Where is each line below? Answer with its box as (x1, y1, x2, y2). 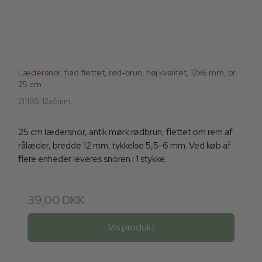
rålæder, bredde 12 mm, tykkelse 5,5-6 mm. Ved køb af (18, 140, 231, 152)
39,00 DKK (27, 192, 85, 208)
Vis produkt (107, 220, 155, 233)
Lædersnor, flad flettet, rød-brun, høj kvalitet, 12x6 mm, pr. (18, 67, 237, 78)
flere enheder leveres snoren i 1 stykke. (18, 153, 167, 166)
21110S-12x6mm (18, 96, 70, 107)
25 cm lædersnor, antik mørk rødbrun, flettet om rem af (18, 126, 233, 139)
